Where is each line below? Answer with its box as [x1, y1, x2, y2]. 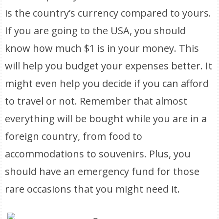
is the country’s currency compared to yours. [5, 6, 212, 20]
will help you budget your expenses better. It [5, 59, 213, 72]
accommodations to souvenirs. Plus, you [5, 147, 191, 160]
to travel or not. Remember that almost [5, 94, 188, 108]
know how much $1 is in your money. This [5, 42, 199, 55]
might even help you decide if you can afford [5, 77, 209, 90]
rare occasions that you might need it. [5, 182, 180, 196]
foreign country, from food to [5, 130, 143, 143]
